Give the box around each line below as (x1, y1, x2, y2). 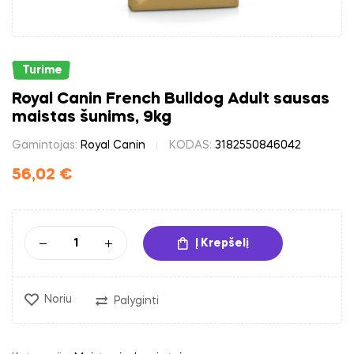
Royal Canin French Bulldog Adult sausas (12, 91, 330, 107)
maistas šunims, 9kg (12, 109, 171, 126)
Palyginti (114, 295, 159, 307)
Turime (22, 64, 62, 76)
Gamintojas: (12, 139, 81, 151)
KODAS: (169, 139, 215, 151)
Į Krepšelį (194, 237, 249, 249)
